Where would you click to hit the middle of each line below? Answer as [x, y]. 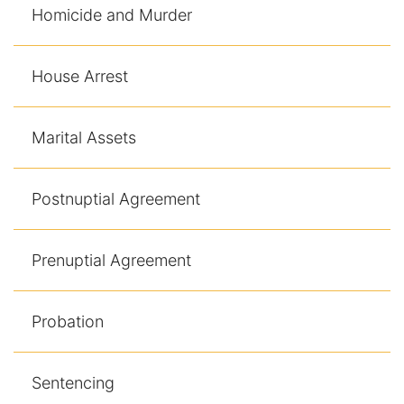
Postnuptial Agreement [116, 198]
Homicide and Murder [112, 14]
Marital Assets [84, 137]
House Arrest [80, 76]
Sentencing [73, 382]
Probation [68, 321]
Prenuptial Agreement [111, 260]
